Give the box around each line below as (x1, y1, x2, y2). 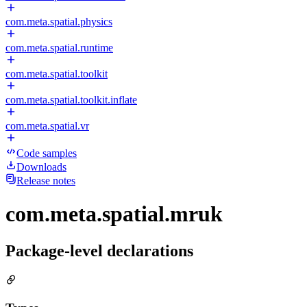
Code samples (16, 147, 77, 159)
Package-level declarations (5, 241, 193, 260)
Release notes (16, 175, 75, 186)
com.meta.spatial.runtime (5, 42, 113, 53)
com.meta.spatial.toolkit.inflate (5, 94, 137, 106)
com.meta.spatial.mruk (5, 201, 223, 227)
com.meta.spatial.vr (5, 120, 89, 132)
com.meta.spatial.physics (5, 16, 112, 27)
